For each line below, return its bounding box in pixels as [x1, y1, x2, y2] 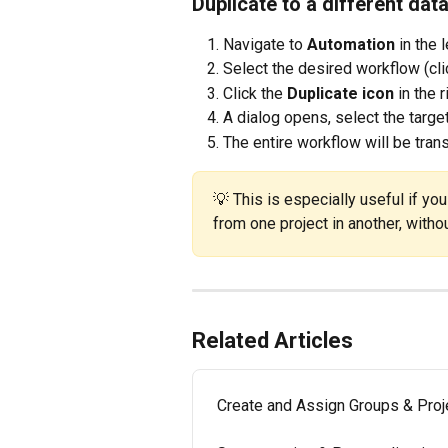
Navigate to [223, 34, 307, 54]
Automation [307, 34, 395, 54]
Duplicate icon [287, 83, 394, 103]
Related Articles [192, 327, 353, 353]
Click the [223, 83, 287, 103]
